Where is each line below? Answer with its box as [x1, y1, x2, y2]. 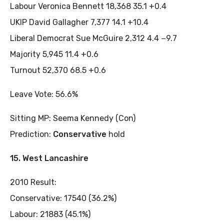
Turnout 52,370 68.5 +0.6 [10, 65, 106, 75]
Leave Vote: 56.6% [10, 89, 78, 99]
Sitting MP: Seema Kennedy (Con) [10, 113, 135, 123]
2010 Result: [10, 177, 56, 187]
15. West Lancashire [10, 153, 88, 163]
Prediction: [10, 129, 53, 139]
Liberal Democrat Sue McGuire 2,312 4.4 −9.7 [10, 33, 177, 43]
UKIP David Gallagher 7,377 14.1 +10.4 [10, 17, 148, 27]
